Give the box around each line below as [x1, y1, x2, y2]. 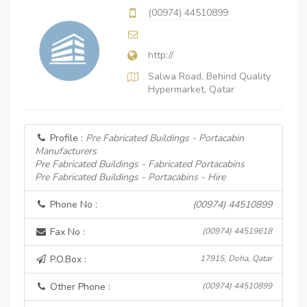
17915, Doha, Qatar [200, 253, 272, 264]
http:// [148, 49, 173, 62]
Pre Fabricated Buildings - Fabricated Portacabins [35, 158, 245, 171]
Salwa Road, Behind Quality [148, 70, 271, 83]
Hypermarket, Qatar [148, 83, 234, 96]
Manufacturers [35, 145, 97, 158]
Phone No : [47, 198, 97, 211]
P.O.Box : [47, 253, 86, 266]
